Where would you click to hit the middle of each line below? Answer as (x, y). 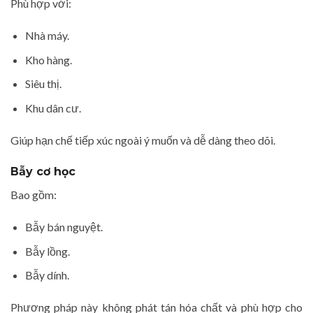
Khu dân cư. (53, 108)
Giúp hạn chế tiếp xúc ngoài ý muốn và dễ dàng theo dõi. (143, 140)
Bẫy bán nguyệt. (64, 227)
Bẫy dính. (47, 275)
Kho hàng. (48, 59)
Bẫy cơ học (43, 172)
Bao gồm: (34, 195)
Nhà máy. (47, 35)
